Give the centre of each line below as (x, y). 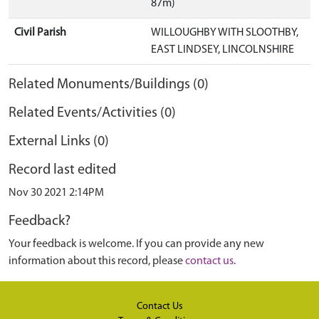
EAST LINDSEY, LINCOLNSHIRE (223, 50)
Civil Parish (40, 33)
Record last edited (62, 170)
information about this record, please (97, 261)
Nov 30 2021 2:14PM (56, 193)
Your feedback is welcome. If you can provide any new (136, 244)
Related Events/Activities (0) (92, 113)
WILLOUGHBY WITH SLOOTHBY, (225, 33)
